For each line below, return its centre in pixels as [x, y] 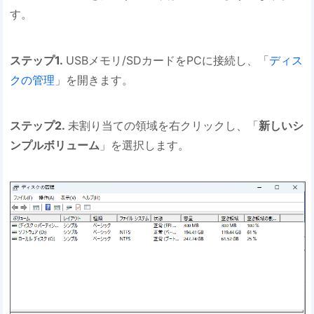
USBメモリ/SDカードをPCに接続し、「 [168, 60]
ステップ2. [39, 126]
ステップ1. [38, 60]
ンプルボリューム [55, 145]
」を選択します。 [145, 145]
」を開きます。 [96, 80]
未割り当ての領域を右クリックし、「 [164, 126]
